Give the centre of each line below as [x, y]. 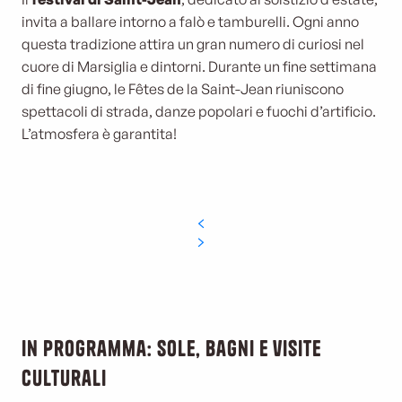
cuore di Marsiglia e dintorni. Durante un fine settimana [199, 66]
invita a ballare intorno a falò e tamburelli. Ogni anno [190, 22]
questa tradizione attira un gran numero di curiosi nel [193, 44]
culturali [64, 378]
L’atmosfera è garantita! [99, 134]
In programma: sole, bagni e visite [171, 348]
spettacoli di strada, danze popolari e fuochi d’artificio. [199, 111]
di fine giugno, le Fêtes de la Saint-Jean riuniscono [183, 89]
